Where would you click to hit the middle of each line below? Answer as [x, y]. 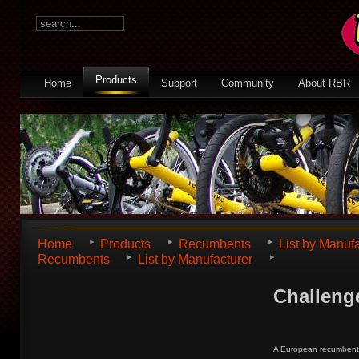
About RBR [324, 83]
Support [179, 83]
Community [248, 83]
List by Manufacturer [195, 259]
